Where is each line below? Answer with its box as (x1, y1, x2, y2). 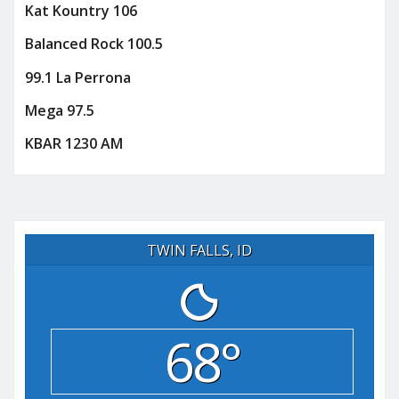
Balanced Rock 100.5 (25, 34, 163, 54)
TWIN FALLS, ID (147, 240, 252, 260)
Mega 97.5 (25, 101, 94, 121)
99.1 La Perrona (25, 67, 131, 87)
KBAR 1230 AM (25, 134, 123, 154)
